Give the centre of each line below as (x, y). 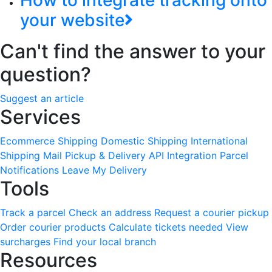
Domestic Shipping (144, 141)
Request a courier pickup (212, 213)
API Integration (183, 156)
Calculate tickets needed (166, 227)
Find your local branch (105, 242)
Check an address (110, 213)
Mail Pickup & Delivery (94, 156)
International (219, 141)
